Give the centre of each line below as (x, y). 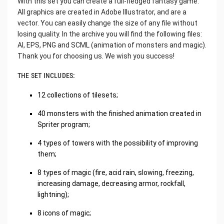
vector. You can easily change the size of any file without (107, 23)
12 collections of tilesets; (78, 95)
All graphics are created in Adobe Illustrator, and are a (102, 12)
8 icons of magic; (64, 213)
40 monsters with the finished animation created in (119, 113)
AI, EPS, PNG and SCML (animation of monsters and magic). (112, 45)
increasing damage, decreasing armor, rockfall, (111, 183)
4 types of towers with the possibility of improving (118, 143)
